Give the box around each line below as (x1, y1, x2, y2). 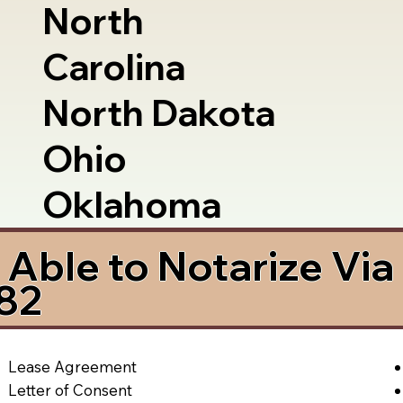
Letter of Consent (8, 380, 133, 399)
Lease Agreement (8, 356, 138, 376)
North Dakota (42, 90, 276, 136)
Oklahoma (42, 182, 222, 228)
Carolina (42, 44, 186, 90)
